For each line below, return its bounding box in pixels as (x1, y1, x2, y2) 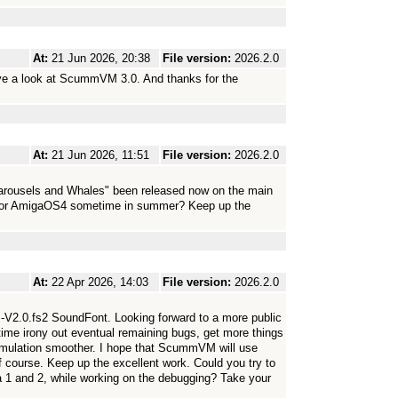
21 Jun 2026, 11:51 (52, 148, 149, 162)
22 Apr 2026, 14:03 (52, 275, 148, 289)
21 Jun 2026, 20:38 (52, 52, 150, 65)
